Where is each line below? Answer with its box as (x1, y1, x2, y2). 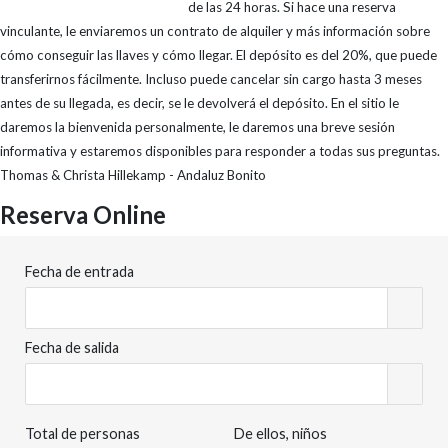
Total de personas (25, 425, 140, 442)
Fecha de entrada (25, 263, 134, 280)
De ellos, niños (234, 425, 327, 442)
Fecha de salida (25, 339, 119, 356)
